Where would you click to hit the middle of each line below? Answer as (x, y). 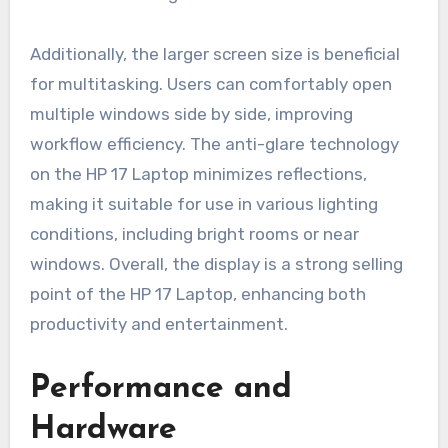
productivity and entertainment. (158, 324)
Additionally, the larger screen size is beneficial (214, 54)
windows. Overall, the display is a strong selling (216, 264)
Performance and (160, 389)
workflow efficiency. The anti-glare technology (214, 144)
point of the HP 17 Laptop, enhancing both (197, 294)
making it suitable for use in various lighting (203, 204)
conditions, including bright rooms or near (194, 234)
